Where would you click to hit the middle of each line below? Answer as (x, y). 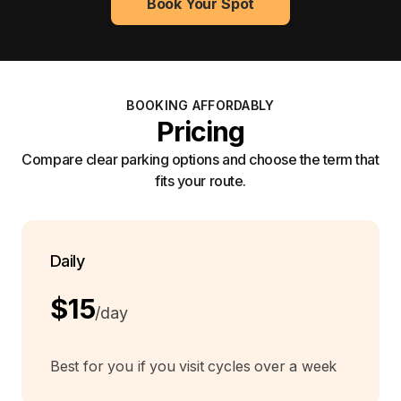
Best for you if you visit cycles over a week (194, 367)
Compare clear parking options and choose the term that (200, 160)
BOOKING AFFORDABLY (200, 106)
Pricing (200, 132)
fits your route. (200, 181)
